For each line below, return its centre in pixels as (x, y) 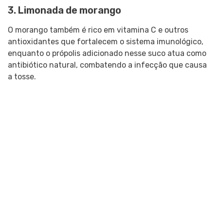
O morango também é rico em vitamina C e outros (98, 30)
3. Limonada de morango (64, 10)
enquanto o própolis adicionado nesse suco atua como (107, 54)
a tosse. (22, 77)
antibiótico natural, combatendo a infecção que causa (107, 65)
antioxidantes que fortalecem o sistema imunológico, (106, 42)
